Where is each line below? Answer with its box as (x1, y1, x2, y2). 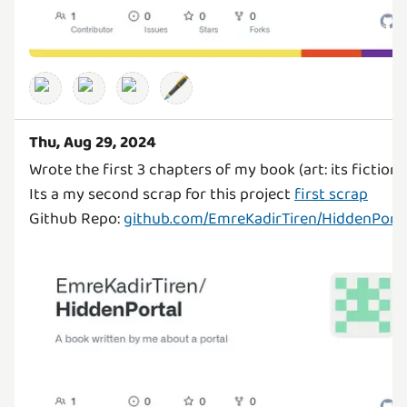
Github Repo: (29, 206, 124, 232)
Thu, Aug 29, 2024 (29, 130, 156, 155)
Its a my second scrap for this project (29, 182, 294, 207)
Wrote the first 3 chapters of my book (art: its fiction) (29, 157, 403, 183)
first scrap (294, 182, 368, 207)
